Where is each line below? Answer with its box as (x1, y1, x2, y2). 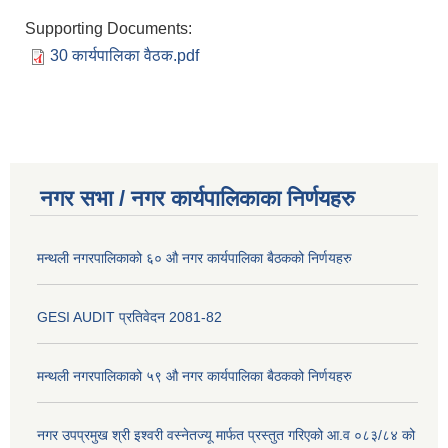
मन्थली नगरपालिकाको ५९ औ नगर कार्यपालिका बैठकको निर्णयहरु (37, 368, 352, 385)
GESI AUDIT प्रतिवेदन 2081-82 (37, 309, 222, 326)
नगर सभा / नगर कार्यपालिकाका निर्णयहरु (40, 186, 355, 212)
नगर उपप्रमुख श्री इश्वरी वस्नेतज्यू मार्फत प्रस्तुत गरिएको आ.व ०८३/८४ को (37, 427, 415, 444)
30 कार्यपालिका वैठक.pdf (50, 47, 199, 65)
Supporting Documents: (25, 20, 196, 38)
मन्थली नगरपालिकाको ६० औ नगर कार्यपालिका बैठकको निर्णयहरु (37, 250, 352, 267)
